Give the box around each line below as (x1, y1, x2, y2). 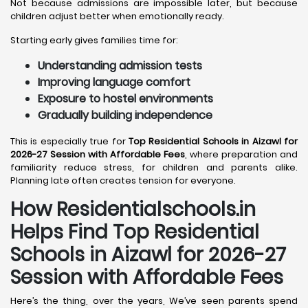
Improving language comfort (38, 74, 190, 90)
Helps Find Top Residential (10, 219, 259, 245)
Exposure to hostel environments (38, 91, 213, 107)
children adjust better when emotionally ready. (10, 10, 224, 23)
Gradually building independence (38, 107, 212, 123)
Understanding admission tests (38, 58, 202, 74)
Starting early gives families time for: (10, 34, 178, 47)
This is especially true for (10, 135, 129, 148)
